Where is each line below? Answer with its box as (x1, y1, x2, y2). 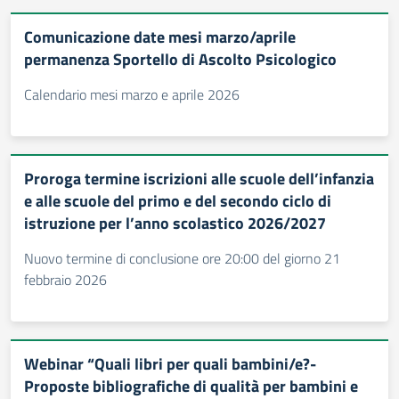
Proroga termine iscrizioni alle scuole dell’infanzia (24, 167, 374, 191)
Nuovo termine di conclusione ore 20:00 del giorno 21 (24, 248, 340, 269)
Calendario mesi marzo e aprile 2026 (24, 84, 240, 105)
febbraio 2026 (24, 269, 107, 290)
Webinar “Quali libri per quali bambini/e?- (24, 352, 316, 376)
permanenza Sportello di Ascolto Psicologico (24, 47, 337, 71)
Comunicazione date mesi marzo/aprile (24, 25, 296, 49)
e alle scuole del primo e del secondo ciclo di (24, 189, 331, 213)
